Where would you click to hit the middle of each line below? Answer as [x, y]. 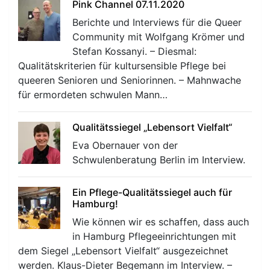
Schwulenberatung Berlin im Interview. [159, 159]
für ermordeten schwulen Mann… [93, 94]
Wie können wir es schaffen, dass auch [161, 221]
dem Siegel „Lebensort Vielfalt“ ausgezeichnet [123, 250]
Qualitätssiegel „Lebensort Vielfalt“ [152, 127]
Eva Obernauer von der [125, 145]
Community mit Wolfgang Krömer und [159, 36]
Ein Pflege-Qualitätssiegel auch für [152, 192]
